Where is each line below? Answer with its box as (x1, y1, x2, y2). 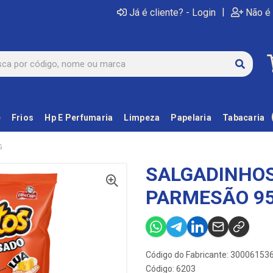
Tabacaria (222, 113, 265, 122)
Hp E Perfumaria (44, 113, 113, 122)
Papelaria (171, 113, 211, 122)
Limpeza (124, 113, 160, 122)
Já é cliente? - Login (129, 7, 216, 18)
